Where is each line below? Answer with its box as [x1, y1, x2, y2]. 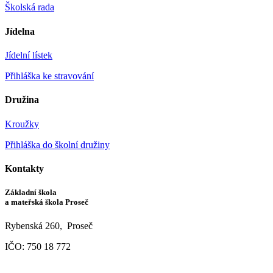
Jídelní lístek [5, 49, 52, 60]
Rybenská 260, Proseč [5, 221, 93, 232]
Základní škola [5, 187, 57, 197]
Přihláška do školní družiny [5, 139, 110, 150]
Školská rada [5, 2, 54, 13]
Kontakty [5, 163, 44, 174]
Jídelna [5, 26, 35, 37]
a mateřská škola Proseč [5, 197, 88, 207]
